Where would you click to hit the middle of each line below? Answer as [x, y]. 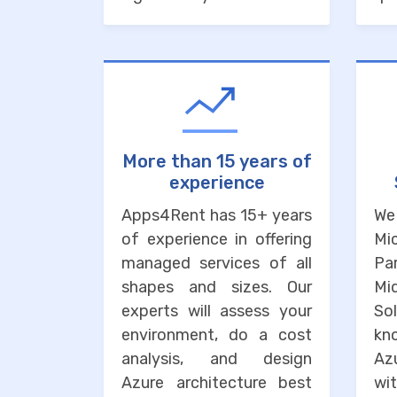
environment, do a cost [217, 335]
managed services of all [217, 264]
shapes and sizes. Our [217, 288]
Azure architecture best [217, 383]
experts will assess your [217, 311]
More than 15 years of [217, 162]
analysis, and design [217, 359]
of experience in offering [217, 240]
